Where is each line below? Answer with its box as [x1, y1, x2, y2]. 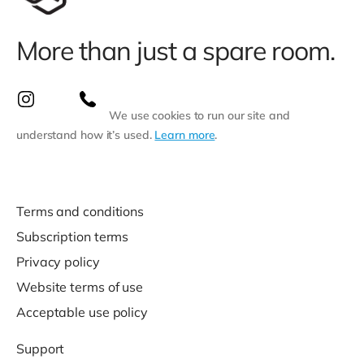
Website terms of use [16, 279, 143, 296]
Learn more [154, 128, 215, 143]
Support [16, 340, 65, 357]
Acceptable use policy [16, 304, 148, 321]
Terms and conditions [16, 203, 144, 220]
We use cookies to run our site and [109, 108, 290, 123]
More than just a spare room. [16, 34, 335, 67]
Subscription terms [16, 228, 129, 245]
